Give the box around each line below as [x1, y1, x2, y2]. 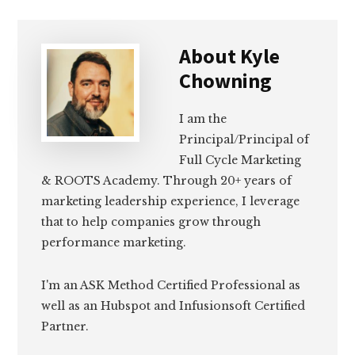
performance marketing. [41, 235, 187, 250]
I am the [179, 112, 227, 127]
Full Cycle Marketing [179, 153, 302, 168]
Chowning [179, 67, 273, 94]
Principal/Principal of [179, 132, 310, 147]
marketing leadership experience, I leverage [41, 194, 300, 209]
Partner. [41, 319, 90, 334]
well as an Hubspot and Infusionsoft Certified [41, 299, 306, 314]
